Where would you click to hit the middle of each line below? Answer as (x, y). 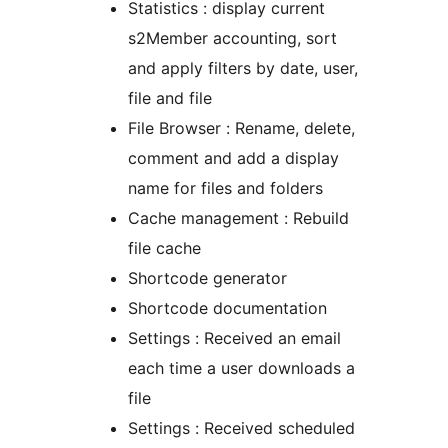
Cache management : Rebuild (238, 218)
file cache (164, 248)
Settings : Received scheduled (241, 428)
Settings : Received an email (234, 338)
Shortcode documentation (227, 308)
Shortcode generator (207, 278)
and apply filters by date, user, (243, 68)
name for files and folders (225, 188)
